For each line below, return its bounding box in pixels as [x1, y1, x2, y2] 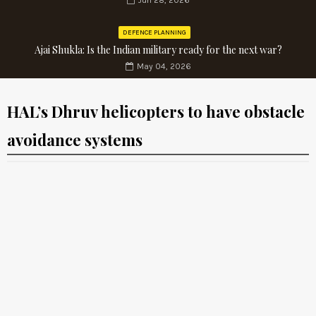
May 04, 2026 [136, 61, 191, 72]
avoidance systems [7, 129, 142, 151]
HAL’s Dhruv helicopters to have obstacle [7, 101, 305, 123]
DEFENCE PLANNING [123, 28, 186, 37]
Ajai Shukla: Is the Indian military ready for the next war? [34, 43, 282, 57]
